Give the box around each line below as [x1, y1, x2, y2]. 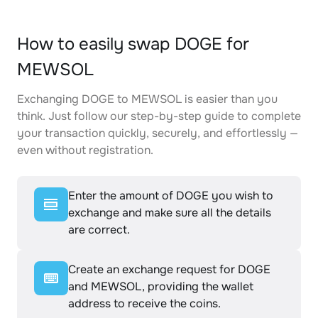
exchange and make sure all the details [68, 205, 271, 220]
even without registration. [17, 143, 153, 158]
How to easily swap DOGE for [17, 33, 249, 55]
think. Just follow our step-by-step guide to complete [17, 109, 301, 124]
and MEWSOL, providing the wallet [68, 279, 253, 294]
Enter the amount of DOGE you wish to [68, 188, 273, 203]
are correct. [68, 222, 130, 237]
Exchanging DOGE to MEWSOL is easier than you [17, 92, 278, 106]
